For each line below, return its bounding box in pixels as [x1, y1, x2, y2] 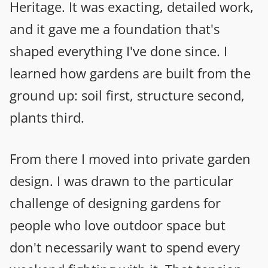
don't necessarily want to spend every [10, 237, 240, 256]
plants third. [10, 108, 84, 126]
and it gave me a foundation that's [10, 19, 220, 38]
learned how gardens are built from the [10, 63, 251, 82]
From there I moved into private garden [10, 149, 251, 167]
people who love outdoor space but [10, 215, 226, 234]
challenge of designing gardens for [10, 193, 221, 212]
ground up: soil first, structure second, [10, 86, 245, 104]
